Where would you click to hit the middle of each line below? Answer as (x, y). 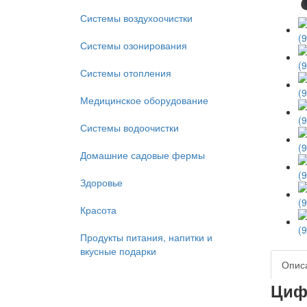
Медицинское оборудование (144, 100)
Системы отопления (126, 73)
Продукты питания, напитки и (146, 237)
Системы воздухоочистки (136, 18)
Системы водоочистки (130, 127)
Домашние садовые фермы (143, 155)
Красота (98, 210)
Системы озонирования (134, 45)
